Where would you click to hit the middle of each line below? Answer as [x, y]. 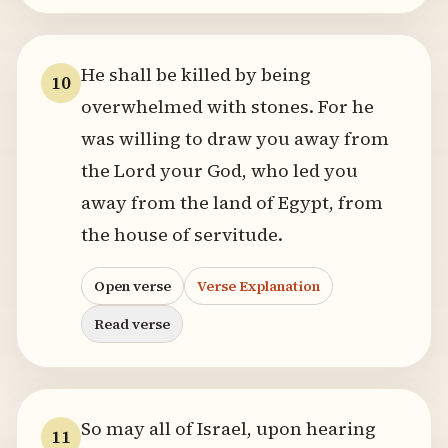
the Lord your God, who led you [219, 170]
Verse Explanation [258, 286]
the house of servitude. [182, 234]
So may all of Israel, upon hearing [228, 428]
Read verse [132, 324]
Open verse [132, 286]
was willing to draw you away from [235, 138]
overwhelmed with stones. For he [227, 106]
